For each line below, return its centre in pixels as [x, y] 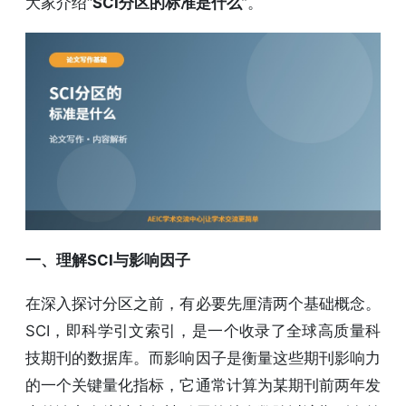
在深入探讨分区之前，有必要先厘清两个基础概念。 [203, 303]
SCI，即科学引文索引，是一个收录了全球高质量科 [203, 330]
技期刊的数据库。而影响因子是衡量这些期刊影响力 [203, 358]
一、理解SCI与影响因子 [108, 260]
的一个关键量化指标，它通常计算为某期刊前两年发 [203, 385]
